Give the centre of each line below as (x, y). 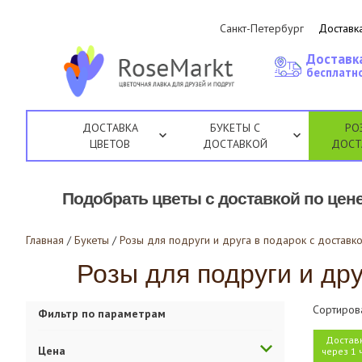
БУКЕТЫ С (236, 128)
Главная (45, 240)
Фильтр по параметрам (102, 314)
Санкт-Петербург (262, 28)
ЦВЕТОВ (110, 144)
